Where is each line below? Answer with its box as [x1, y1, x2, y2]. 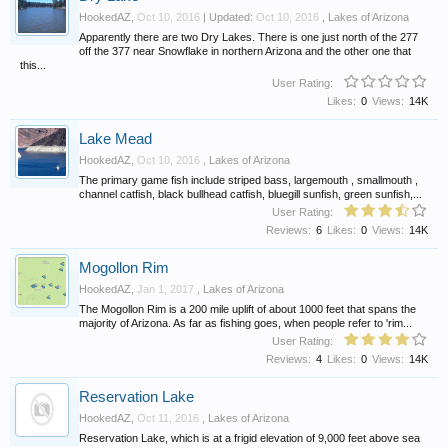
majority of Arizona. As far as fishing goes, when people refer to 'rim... [79, 316, 412, 329]
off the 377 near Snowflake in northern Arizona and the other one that [79, 44, 411, 57]
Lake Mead [79, 131, 152, 148]
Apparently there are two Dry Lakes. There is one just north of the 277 [79, 30, 418, 43]
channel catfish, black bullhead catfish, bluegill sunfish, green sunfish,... [79, 187, 422, 200]
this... [20, 58, 46, 71]
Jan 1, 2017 [137, 283, 194, 296]
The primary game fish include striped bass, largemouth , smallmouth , [79, 173, 418, 186]
